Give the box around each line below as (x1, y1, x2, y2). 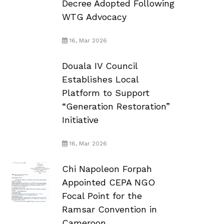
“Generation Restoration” (61, 100, 170, 111)
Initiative (61, 114, 98, 125)
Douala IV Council (61, 60, 137, 71)
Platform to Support (61, 87, 149, 98)
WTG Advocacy (61, 11, 126, 22)
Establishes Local (61, 73, 138, 84)
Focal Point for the (61, 190, 142, 201)
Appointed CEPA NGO (61, 176, 155, 187)
